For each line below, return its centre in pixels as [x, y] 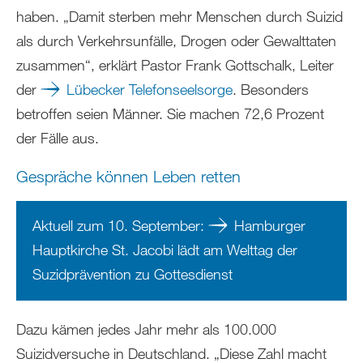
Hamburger [270, 225]
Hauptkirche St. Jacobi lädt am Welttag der [165, 249]
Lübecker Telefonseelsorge [149, 89]
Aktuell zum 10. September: [120, 225]
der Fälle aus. [60, 138]
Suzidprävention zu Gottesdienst [132, 273]
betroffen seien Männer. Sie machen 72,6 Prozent [170, 113]
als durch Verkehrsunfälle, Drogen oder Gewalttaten [176, 41]
